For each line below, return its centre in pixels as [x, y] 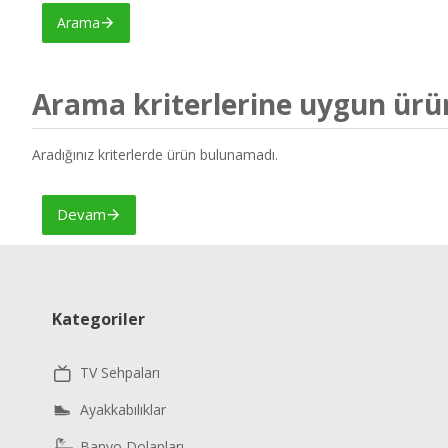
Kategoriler [98, 319]
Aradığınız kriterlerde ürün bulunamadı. [155, 154]
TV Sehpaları [120, 372]
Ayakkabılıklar [123, 409]
